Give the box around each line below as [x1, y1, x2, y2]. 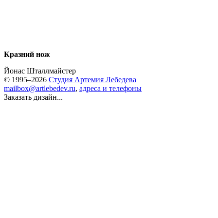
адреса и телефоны [79, 84, 142, 92]
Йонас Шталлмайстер [4, 67, 76, 75]
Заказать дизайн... [4, 93, 63, 101]
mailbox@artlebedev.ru [4, 84, 75, 92]
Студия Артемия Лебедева [49, 75, 136, 84]
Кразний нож [4, 50, 50, 58]
